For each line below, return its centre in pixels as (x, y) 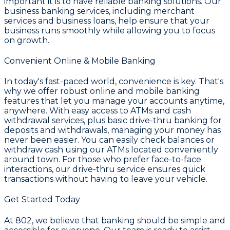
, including (131, 11)
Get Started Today (42, 200)
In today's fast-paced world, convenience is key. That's (114, 82)
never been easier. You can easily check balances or (109, 140)
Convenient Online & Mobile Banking (80, 61)
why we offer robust (47, 91)
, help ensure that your (162, 21)
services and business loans (59, 21)
